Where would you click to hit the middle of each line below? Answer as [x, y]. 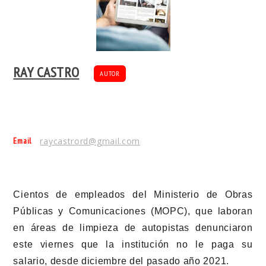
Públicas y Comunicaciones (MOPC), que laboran [133, 211]
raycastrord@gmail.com [90, 141]
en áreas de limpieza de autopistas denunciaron [133, 228]
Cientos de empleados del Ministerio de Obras [133, 195]
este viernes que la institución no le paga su [133, 245]
